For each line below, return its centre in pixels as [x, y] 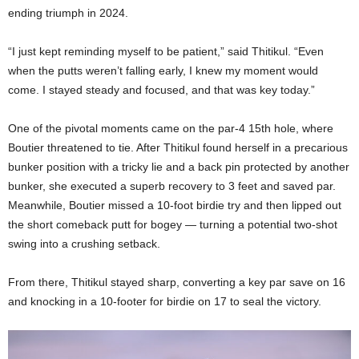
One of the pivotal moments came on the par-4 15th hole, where [171, 129]
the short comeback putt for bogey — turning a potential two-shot [173, 225]
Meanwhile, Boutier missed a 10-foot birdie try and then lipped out [175, 206]
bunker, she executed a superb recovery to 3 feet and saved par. [172, 186]
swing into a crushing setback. [84, 244]
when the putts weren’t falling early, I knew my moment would [163, 71]
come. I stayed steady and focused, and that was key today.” [161, 90]
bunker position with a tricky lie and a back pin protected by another [179, 167]
